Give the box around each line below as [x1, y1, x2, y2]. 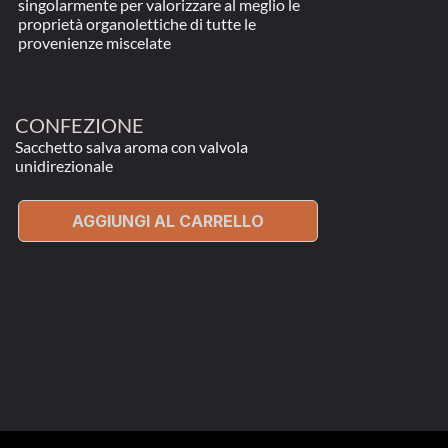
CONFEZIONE [15, 113, 144, 137]
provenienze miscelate [18, 32, 171, 52]
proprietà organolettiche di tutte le [18, 13, 256, 33]
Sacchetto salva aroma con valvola [15, 137, 248, 156]
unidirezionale [15, 156, 113, 175]
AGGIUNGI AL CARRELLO [71, 211, 264, 231]
